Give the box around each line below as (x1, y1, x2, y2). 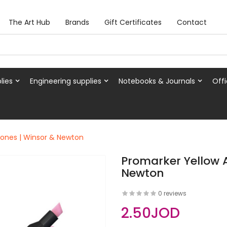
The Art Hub (9, 17, 51, 27)
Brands (65, 17, 90, 27)
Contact (177, 17, 207, 27)
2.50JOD (121, 203, 180, 223)
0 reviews (158, 189, 186, 198)
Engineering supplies (30, 75, 101, 86)
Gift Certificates (104, 17, 162, 27)
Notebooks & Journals (119, 75, 195, 86)
